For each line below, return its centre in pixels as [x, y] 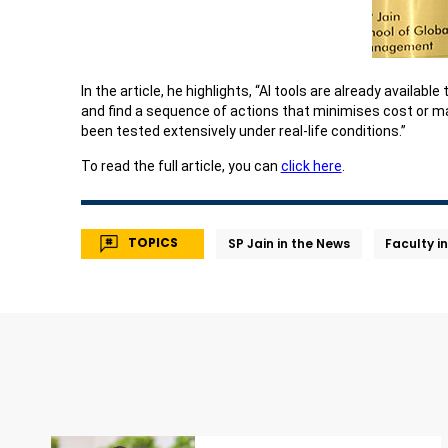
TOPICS [153, 242]
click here [311, 166]
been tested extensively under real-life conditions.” [243, 131]
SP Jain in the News [288, 243]
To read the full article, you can [180, 166]
